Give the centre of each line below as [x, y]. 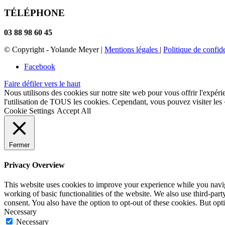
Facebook [40, 66]
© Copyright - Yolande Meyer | [54, 49]
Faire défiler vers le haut [42, 83]
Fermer [19, 145]
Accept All [74, 110]
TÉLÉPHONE [34, 13]
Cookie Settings [29, 110]
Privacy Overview [34, 165]
